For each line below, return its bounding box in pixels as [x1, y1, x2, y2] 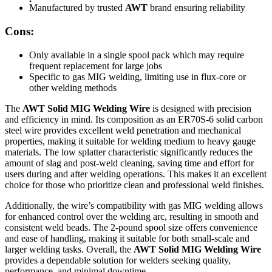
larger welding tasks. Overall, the [5, 243, 134, 254]
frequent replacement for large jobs [29, 60, 162, 71]
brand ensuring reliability [148, 2, 245, 13]
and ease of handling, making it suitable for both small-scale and [5, 233, 250, 243]
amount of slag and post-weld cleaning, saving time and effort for [5, 157, 254, 168]
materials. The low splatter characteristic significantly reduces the [5, 146, 253, 157]
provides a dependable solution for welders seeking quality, [5, 254, 231, 265]
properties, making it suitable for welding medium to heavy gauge [5, 135, 256, 146]
